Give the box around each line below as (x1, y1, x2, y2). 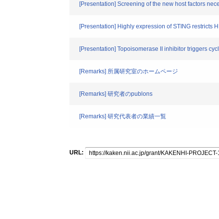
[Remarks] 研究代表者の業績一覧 (79, 113, 166, 120)
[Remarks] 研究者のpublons (79, 90, 153, 97)
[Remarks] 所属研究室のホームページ (79, 68, 178, 75)
